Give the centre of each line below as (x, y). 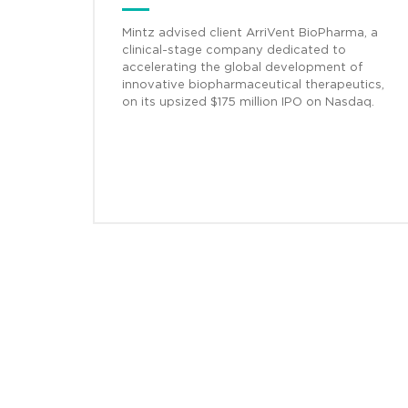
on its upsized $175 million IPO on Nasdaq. (248, 103)
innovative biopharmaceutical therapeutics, (253, 86)
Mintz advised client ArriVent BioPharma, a (250, 34)
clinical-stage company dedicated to (234, 51)
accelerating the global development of (242, 68)
